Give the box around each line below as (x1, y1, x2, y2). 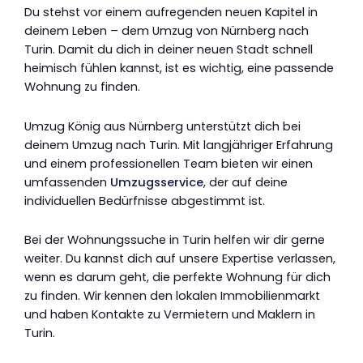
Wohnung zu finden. (24, 79, 140, 96)
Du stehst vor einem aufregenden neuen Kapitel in (24, 4, 318, 21)
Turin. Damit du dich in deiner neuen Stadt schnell (24, 41, 313, 58)
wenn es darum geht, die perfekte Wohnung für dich (24, 269, 331, 286)
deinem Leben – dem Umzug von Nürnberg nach (24, 23, 309, 40)
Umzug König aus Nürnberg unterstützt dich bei (24, 117, 301, 135)
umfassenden (24, 173, 110, 190)
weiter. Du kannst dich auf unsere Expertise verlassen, (24, 250, 335, 267)
